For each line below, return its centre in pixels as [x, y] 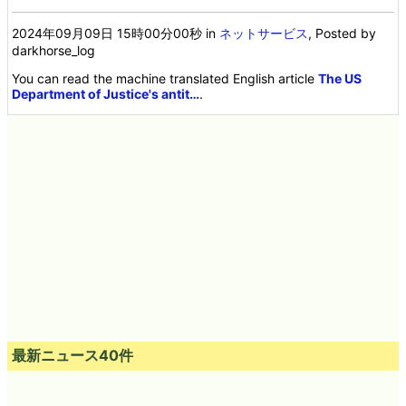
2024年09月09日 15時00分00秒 [107, 33]
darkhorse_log [54, 50]
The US [340, 78]
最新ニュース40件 [72, 355]
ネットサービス [264, 33]
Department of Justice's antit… [106, 93]
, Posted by [343, 33]
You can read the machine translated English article [165, 78]
